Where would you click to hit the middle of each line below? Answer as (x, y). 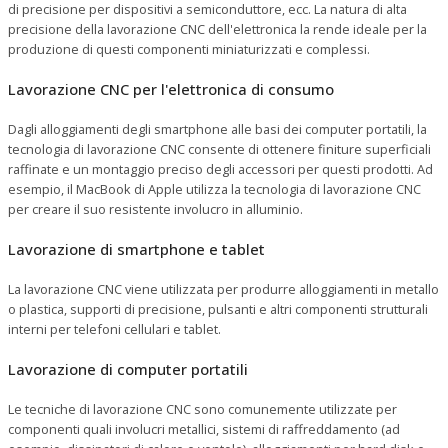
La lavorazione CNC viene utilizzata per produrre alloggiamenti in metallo (223, 288)
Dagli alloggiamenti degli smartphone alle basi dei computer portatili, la (217, 128)
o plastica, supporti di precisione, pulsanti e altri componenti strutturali (218, 308)
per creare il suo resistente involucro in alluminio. (155, 208)
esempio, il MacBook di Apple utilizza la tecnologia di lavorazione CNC (214, 188)
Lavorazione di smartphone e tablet (136, 248)
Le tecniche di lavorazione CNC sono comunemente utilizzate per (202, 408)
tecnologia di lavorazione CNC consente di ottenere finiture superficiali (219, 148)
